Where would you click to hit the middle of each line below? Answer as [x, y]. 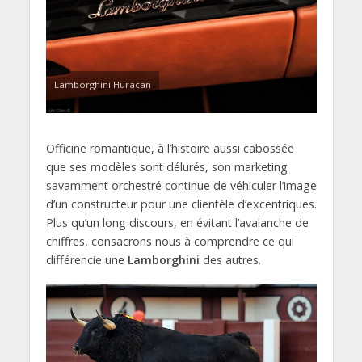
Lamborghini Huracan [102, 85]
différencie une [86, 260]
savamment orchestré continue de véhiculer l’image [181, 186]
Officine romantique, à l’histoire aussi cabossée [170, 149]
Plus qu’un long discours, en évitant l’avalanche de [177, 223]
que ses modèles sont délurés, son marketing [166, 167]
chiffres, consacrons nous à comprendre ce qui [170, 242]
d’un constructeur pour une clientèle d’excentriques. [181, 204]
